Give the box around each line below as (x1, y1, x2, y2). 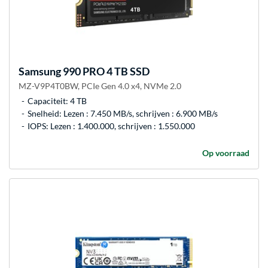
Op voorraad (202, 148, 249, 159)
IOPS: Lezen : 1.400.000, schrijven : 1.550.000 (28, 121, 195, 132)
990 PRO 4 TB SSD (61, 65, 150, 78)
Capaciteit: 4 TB (28, 96, 87, 106)
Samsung (19, 65, 61, 78)
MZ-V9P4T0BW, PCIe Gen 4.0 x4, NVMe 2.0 (19, 81, 181, 92)
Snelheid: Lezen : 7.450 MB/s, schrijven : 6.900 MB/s (28, 108, 218, 119)
